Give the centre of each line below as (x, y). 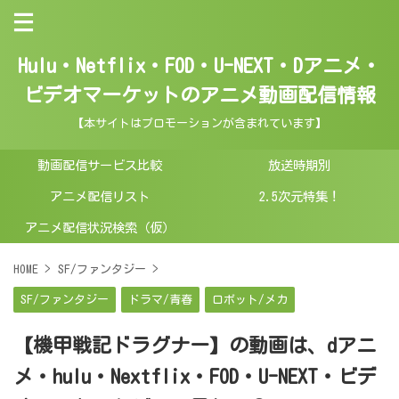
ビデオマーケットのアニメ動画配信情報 (199, 95)
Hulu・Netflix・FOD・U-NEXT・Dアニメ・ (199, 66)
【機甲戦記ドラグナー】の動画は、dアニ (195, 346)
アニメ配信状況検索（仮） (100, 228)
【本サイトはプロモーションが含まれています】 (199, 123)
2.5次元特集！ (299, 196)
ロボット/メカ (250, 300)
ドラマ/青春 (160, 300)
